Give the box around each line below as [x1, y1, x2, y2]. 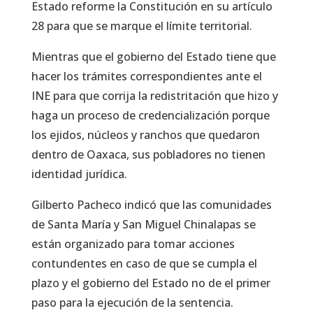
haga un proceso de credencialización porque [31, 108, 270, 124]
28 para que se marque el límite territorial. [31, 18, 252, 34]
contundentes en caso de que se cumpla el [31, 256, 257, 272]
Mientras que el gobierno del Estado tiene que [31, 49, 276, 65]
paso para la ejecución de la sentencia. [31, 295, 233, 311]
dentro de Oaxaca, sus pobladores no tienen [31, 147, 265, 163]
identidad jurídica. [31, 166, 127, 182]
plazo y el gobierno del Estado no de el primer [31, 275, 270, 291]
